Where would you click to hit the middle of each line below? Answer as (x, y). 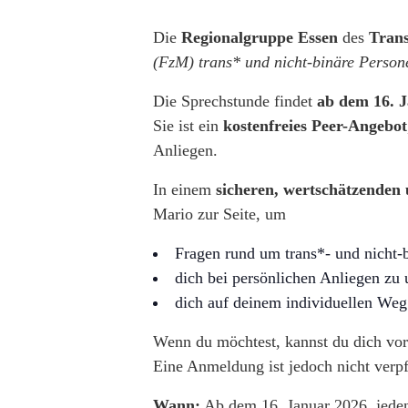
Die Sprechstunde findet (235, 101)
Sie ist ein (188, 125)
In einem (184, 189)
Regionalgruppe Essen (260, 37)
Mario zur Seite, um (219, 214)
